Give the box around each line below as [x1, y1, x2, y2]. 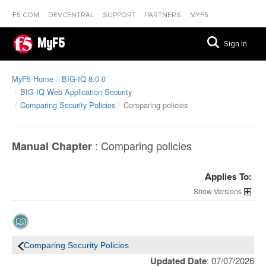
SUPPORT [103, 11, 138, 20]
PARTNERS [145, 11, 183, 20]
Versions [214, 186, 242, 196]
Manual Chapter [12, 138, 92, 154]
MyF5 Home [12, 73, 53, 84]
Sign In [224, 39, 247, 49]
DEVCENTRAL [48, 11, 96, 20]
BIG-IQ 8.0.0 [62, 73, 106, 84]
